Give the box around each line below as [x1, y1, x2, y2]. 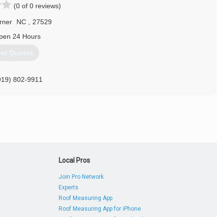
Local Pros [59, 156, 91, 164]
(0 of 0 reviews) [14, 2, 61, 10]
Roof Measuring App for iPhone [59, 205, 141, 212]
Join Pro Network [59, 173, 104, 180]
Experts [59, 184, 79, 191]
